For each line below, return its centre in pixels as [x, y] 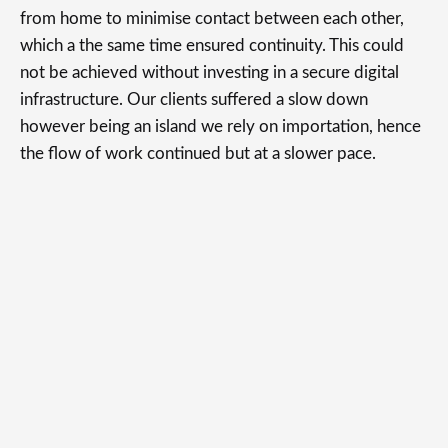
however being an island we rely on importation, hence [220, 126]
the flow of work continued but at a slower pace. [198, 153]
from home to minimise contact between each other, [212, 18]
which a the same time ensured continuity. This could [212, 45]
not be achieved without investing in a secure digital [209, 72]
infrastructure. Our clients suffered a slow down [194, 99]
